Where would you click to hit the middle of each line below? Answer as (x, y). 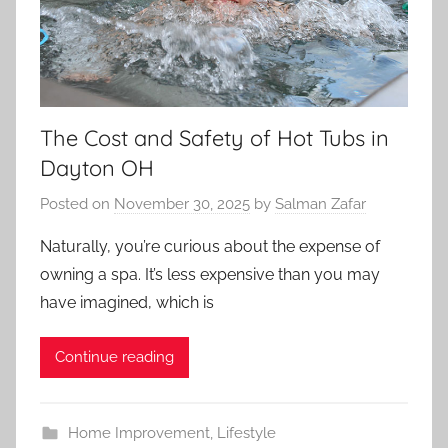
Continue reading (114, 357)
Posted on (77, 203)
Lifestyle (246, 432)
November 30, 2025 (182, 203)
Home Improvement (138, 432)
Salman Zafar (320, 203)
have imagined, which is (127, 302)
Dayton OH (97, 168)
